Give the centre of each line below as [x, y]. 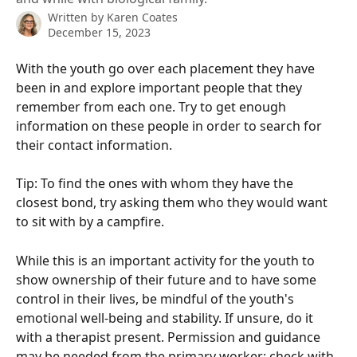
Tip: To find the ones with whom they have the [156, 184]
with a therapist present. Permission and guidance [170, 337]
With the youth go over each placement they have [167, 69]
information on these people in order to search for [171, 126]
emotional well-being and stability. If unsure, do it [166, 318]
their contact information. [94, 145]
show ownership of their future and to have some [168, 279]
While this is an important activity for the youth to [167, 260]
